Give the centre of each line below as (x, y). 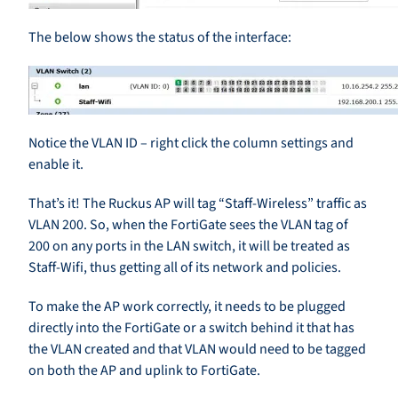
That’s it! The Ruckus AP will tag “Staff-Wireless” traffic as (198, 204)
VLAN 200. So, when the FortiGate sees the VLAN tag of (188, 225)
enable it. (56, 165)
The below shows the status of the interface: (160, 38)
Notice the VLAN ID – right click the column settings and (191, 143)
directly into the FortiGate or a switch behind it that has (191, 328)
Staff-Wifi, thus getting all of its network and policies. (185, 268)
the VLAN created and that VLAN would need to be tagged (197, 350)
